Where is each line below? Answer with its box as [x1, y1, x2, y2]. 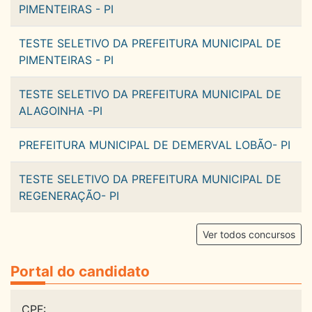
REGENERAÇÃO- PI [19, 189, 119, 203]
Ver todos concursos [203, 228, 295, 241]
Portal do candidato [10, 263, 150, 281]
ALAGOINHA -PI [19, 104, 102, 118]
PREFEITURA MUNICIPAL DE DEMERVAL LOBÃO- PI [19, 138, 290, 153]
